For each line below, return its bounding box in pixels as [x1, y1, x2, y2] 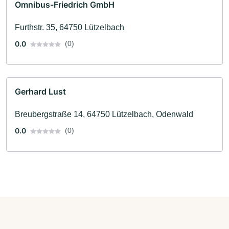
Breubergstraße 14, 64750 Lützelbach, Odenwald [15, 110, 193, 119]
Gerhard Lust [15, 86, 66, 97]
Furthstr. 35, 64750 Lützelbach [15, 23, 124, 32]
